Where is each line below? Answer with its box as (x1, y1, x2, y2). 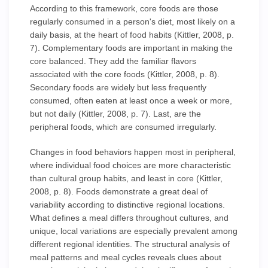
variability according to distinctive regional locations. (30, 200, 225, 209)
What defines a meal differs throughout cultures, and (30, 213, 229, 223)
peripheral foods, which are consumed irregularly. (30, 122, 217, 132)
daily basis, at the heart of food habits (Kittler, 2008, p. (30, 30, 234, 39)
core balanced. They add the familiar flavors (30, 56, 196, 66)
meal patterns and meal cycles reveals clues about (30, 252, 221, 262)
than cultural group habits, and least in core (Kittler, (30, 173, 223, 183)
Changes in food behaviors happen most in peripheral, (30, 147, 236, 157)
